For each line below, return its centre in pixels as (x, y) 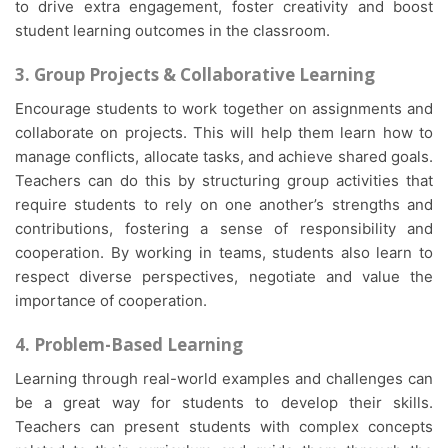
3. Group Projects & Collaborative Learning (197, 75)
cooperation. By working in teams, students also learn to (224, 253)
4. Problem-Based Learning (131, 345)
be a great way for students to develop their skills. (224, 403)
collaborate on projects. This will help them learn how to (224, 133)
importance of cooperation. (111, 301)
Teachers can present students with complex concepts (224, 427)
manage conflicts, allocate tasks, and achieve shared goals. (224, 157)
